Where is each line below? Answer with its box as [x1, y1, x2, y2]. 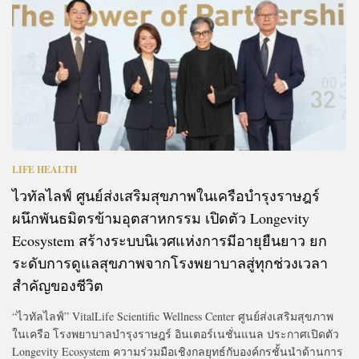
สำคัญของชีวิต [12, 275, 103, 295]
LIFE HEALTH [12, 162, 77, 176]
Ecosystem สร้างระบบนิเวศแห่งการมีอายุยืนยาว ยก [12, 230, 327, 250]
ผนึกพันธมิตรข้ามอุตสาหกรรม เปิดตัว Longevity [12, 208, 309, 228]
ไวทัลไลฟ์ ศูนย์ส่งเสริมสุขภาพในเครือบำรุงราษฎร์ [12, 185, 320, 205]
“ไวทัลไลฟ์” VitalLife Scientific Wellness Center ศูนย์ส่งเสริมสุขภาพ [12, 308, 333, 324]
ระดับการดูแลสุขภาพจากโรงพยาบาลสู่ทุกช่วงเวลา [12, 252, 328, 272]
